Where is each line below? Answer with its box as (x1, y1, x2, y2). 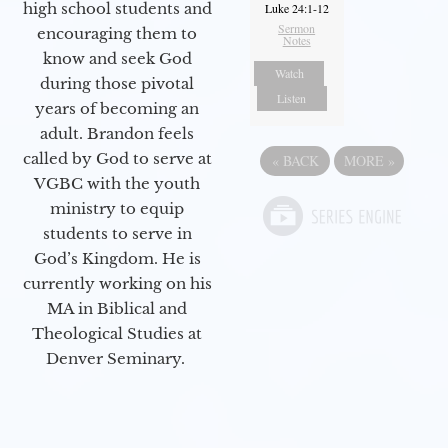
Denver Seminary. (45, 348, 189, 368)
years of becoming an (35, 98, 199, 118)
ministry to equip (50, 198, 184, 218)
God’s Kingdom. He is (33, 248, 201, 268)
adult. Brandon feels (40, 123, 194, 143)
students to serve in (42, 223, 192, 243)
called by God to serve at (22, 148, 212, 168)
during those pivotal (40, 73, 194, 93)
